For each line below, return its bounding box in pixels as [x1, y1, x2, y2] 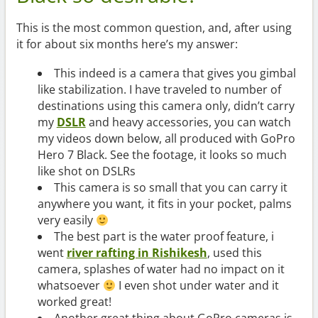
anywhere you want [37, 196, 142, 212]
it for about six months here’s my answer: [16, 36, 238, 53]
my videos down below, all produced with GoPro [37, 131, 295, 147]
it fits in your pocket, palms [147, 196, 292, 212]
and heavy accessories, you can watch [85, 114, 291, 131]
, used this [207, 245, 262, 261]
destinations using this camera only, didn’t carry [37, 98, 295, 114]
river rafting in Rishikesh [66, 245, 207, 261]
